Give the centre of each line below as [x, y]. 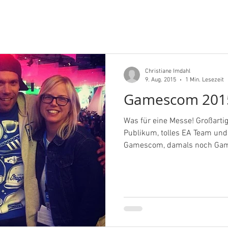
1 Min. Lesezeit [205, 80]
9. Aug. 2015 [161, 80]
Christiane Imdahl [168, 71]
